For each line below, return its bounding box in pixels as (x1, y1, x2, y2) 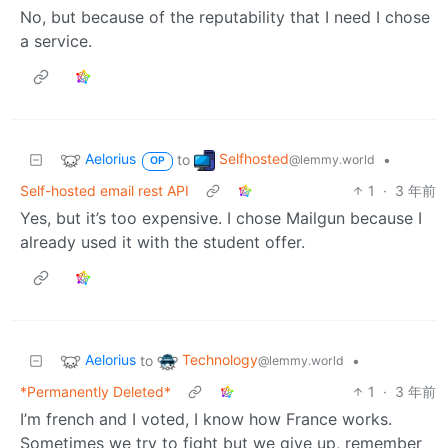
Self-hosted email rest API (20, 182, 189, 200)
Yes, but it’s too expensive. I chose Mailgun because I (20, 208, 422, 229)
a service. (20, 31, 92, 52)
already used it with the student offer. (20, 232, 305, 253)
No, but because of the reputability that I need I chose (20, 7, 430, 28)
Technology (182, 351, 258, 369)
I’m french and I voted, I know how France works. (20, 409, 392, 430)
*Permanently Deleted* (20, 383, 171, 401)
